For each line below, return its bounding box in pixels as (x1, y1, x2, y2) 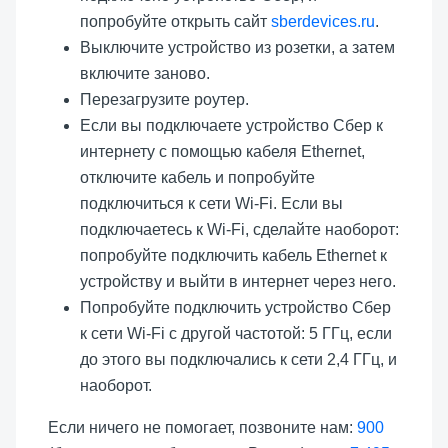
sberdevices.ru (271, 12, 375, 30)
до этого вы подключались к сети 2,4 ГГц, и (80, 350, 397, 368)
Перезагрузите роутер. (80, 90, 249, 108)
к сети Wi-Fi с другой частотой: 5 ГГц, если (80, 324, 392, 342)
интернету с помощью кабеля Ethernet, (80, 142, 365, 160)
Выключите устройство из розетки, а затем (80, 38, 395, 56)
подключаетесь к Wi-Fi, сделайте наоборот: (80, 220, 399, 238)
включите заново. (80, 64, 210, 82)
